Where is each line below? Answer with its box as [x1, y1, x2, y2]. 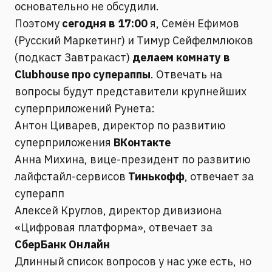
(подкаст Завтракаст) [15, 50, 132, 64]
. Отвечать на [151, 67, 222, 81]
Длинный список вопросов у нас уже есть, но [15, 254, 251, 268]
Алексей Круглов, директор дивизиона [15, 203, 222, 217]
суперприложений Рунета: [15, 101, 155, 115]
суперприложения [15, 135, 114, 149]
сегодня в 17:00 [59, 16, 148, 30]
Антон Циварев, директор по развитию [15, 118, 225, 132]
